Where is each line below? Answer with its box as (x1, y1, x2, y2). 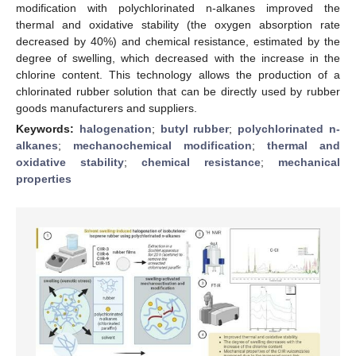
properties (16, 172, 72, 185)
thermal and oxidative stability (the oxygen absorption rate (16, 17, 340, 31)
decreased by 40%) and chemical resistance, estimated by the (16, 34, 340, 48)
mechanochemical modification (73, 138, 252, 152)
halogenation (79, 122, 152, 135)
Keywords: (16, 122, 79, 135)
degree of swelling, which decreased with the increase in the (16, 51, 340, 64)
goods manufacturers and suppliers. (16, 101, 197, 114)
